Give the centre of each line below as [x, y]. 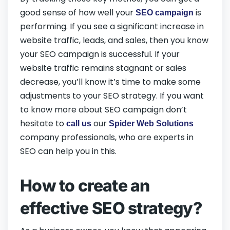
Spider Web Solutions [151, 124]
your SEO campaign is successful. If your [100, 54]
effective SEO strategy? [113, 208]
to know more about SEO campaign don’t [103, 110]
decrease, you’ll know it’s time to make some [110, 82]
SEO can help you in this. [68, 151]
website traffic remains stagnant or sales [103, 68]
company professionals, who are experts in [107, 138]
